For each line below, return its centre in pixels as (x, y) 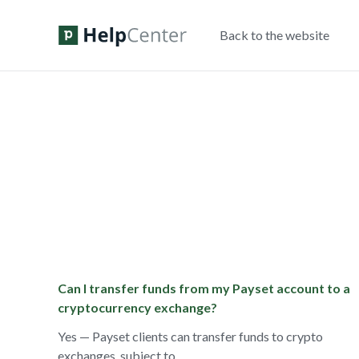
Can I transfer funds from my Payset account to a (204, 288)
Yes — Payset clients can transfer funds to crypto (190, 336)
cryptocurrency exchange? (137, 307)
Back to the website (274, 35)
